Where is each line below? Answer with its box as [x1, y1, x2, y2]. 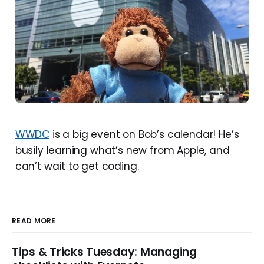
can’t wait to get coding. [15, 159, 139, 174]
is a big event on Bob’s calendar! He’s [49, 127, 239, 142]
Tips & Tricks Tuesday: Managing [12, 244, 197, 260]
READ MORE [12, 216, 56, 226]
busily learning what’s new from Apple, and [15, 143, 230, 158]
